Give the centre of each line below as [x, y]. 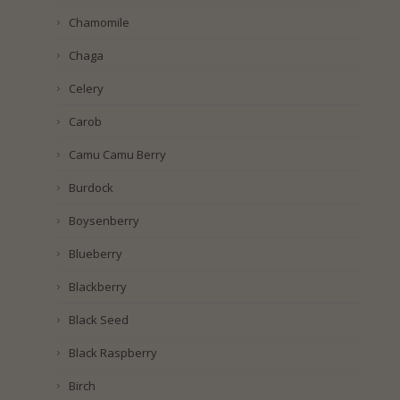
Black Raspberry [112, 353]
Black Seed [98, 320]
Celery [86, 89]
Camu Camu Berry [117, 155]
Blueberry [95, 254]
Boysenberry [104, 221]
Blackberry [97, 287]
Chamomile [99, 23]
